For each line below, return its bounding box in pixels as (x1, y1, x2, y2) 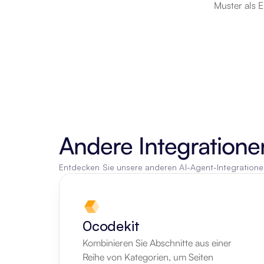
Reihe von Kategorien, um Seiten (82, 251, 213, 263)
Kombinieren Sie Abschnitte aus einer (82, 237, 232, 249)
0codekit (82, 217, 140, 235)
